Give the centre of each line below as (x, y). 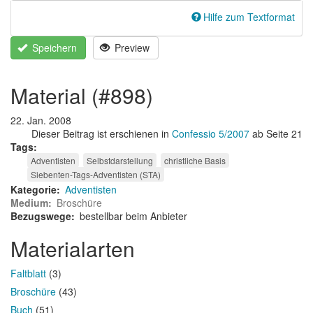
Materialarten (73, 248)
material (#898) (90, 95)
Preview (131, 47)
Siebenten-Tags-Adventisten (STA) (96, 174)
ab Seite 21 (277, 133)
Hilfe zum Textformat (249, 17)
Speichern (53, 47)
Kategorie (34, 189)
